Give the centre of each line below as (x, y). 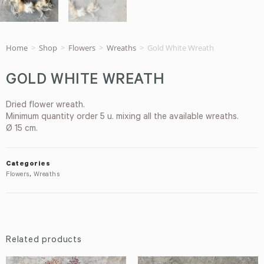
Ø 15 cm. (22, 129)
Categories (28, 164)
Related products (44, 240)
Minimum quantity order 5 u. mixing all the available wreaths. (122, 117)
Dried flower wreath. (45, 105)
